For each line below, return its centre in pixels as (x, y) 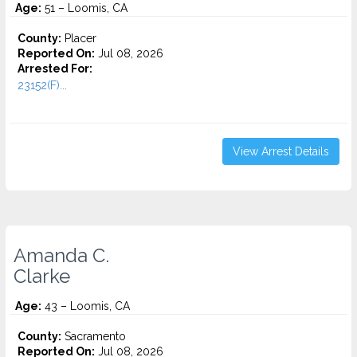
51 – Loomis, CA (84, 8)
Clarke (42, 277)
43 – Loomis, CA (86, 306)
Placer (79, 38)
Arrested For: (55, 69)
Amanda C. (61, 256)
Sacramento (94, 336)
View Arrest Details (281, 151)
